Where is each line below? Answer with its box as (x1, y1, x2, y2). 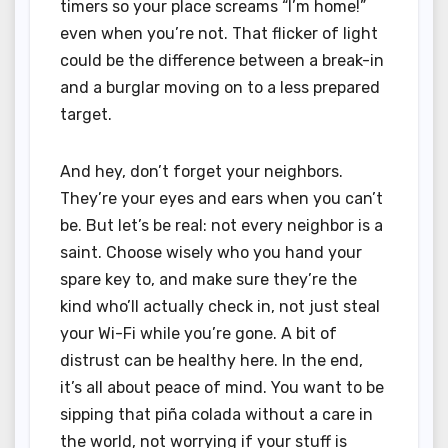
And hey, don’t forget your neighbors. (60, 162, 343, 182)
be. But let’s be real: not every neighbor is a (60, 216, 383, 236)
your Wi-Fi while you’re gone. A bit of (60, 324, 337, 344)
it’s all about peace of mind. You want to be (60, 378, 384, 398)
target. (60, 105, 112, 125)
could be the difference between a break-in (60, 51, 384, 71)
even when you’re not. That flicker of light (60, 24, 378, 44)
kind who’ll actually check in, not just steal (60, 297, 380, 317)
